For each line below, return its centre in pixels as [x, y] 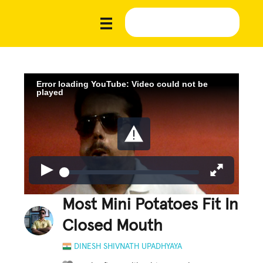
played [50, 92]
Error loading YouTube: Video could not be [122, 84]
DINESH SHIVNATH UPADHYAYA [128, 246]
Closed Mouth [113, 226]
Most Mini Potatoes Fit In [151, 205]
